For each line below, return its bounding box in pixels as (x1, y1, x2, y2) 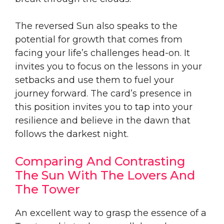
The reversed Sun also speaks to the (15, 20, 177, 31)
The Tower (15, 181, 80, 196)
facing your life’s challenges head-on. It (15, 47, 190, 58)
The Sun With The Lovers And (15, 167, 195, 182)
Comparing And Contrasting (15, 153, 185, 168)
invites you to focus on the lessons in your (15, 60, 202, 72)
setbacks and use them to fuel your (15, 74, 174, 85)
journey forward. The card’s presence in (15, 87, 192, 99)
